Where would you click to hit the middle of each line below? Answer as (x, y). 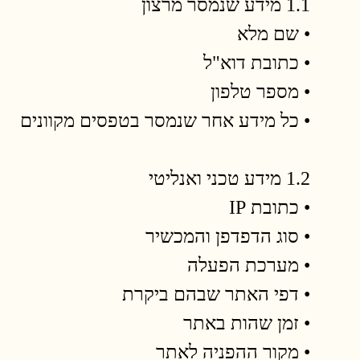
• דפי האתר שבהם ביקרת (216, 294)
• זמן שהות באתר (247, 323)
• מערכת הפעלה (249, 265)
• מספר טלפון (260, 92)
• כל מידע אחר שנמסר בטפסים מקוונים (165, 121)
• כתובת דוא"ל (257, 63)
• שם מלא (274, 34)
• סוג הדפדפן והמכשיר (228, 236)
